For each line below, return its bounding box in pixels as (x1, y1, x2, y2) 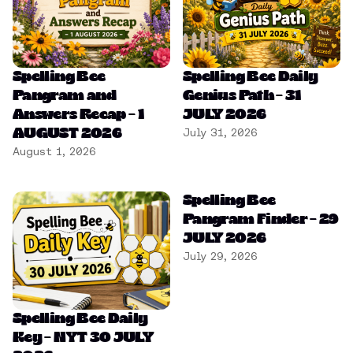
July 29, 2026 (183, 250, 258, 262)
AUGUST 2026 (13, 126, 121, 142)
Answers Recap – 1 (13, 107, 144, 123)
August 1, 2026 (13, 145, 96, 158)
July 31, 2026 (183, 126, 258, 139)
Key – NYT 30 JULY (13, 330, 154, 346)
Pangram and (13, 88, 116, 104)
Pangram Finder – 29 (183, 212, 339, 228)
